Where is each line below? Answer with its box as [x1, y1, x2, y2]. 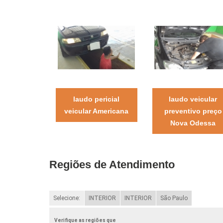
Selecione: [53, 194, 80, 202]
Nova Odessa [170, 118, 216, 127]
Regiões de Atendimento [49, 158, 175, 171]
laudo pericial [73, 95, 120, 103]
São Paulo [160, 194, 188, 202]
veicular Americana [64, 107, 129, 115]
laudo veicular [169, 95, 218, 103]
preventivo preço [164, 107, 222, 115]
